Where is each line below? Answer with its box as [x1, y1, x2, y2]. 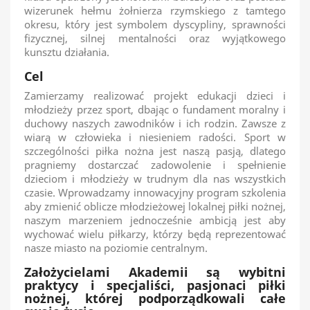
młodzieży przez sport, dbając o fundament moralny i [24, 102, 286, 116]
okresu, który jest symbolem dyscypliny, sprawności [24, 17, 286, 31]
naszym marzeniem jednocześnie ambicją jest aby [24, 213, 286, 227]
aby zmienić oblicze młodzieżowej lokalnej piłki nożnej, [24, 199, 286, 213]
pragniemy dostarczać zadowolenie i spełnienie [24, 158, 286, 172]
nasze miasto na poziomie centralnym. [24, 241, 208, 255]
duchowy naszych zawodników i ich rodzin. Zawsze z [24, 116, 286, 130]
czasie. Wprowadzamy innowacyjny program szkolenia [24, 185, 286, 199]
